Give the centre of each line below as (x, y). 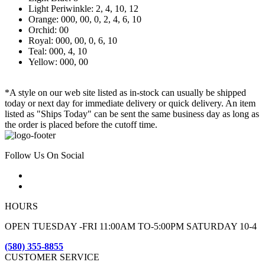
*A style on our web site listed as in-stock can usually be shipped (125, 93)
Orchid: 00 (49, 30)
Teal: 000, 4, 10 (58, 51)
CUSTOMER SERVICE (52, 257)
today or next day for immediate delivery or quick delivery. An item (130, 104)
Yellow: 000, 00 (58, 62)
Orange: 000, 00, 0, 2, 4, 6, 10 (85, 20)
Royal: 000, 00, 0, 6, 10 (73, 41)
